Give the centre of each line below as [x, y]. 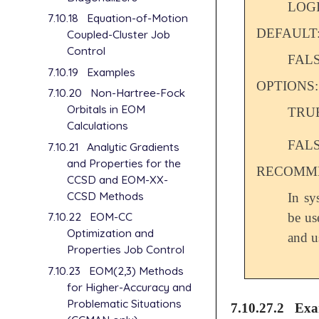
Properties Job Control [126, 250]
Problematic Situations [125, 303]
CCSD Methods [106, 195]
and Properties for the [124, 163]
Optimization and [111, 233]
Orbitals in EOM [106, 109]
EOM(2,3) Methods [136, 270]
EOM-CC [111, 217]
